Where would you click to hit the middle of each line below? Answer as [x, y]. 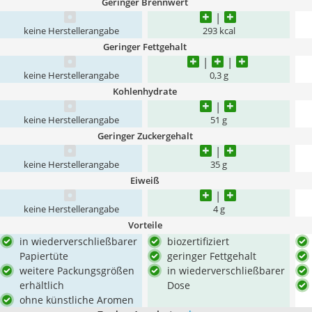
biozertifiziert [198, 241]
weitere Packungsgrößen [77, 271]
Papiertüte [44, 256]
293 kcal [219, 31]
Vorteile [145, 225]
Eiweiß [145, 180]
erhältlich [42, 285]
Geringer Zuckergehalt [145, 136]
